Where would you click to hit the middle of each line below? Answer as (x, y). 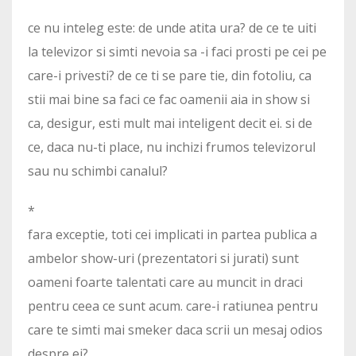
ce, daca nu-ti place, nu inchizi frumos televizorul (172, 147)
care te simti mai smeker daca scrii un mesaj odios (175, 330)
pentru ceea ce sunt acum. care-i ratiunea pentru (173, 306)
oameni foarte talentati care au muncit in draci (165, 282)
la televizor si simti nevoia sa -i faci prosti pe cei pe (177, 52)
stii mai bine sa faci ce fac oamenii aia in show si (169, 100)
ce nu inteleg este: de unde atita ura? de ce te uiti (172, 28)
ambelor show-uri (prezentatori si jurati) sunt (163, 259)
